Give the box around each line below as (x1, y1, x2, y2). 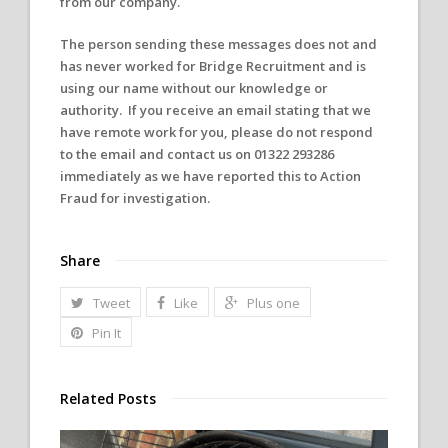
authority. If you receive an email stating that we (60, 101, 371, 120)
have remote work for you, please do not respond (60, 123, 373, 142)
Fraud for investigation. (60, 189, 210, 208)
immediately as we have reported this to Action (60, 167, 361, 186)
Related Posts (60, 389, 156, 409)
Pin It (92, 324, 121, 343)
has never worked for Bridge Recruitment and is (60, 57, 366, 76)
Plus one (247, 294, 300, 313)
